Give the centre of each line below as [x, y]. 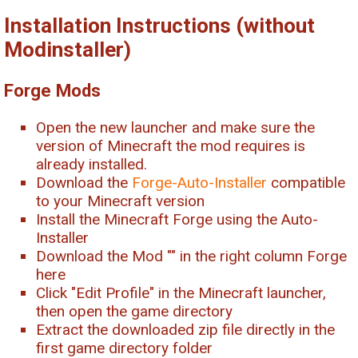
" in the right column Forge [259, 256]
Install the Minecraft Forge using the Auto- [177, 219]
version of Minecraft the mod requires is [171, 145]
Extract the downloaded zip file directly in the [185, 329]
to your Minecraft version [120, 201]
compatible [306, 182]
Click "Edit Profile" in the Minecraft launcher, [181, 292]
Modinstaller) [68, 50]
